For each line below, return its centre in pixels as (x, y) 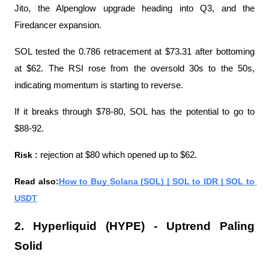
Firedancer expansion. (58, 25)
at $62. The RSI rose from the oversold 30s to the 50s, (134, 68)
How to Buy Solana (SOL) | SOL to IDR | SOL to (157, 181)
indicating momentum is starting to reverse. (99, 85)
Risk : (27, 155)
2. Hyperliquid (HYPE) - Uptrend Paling (134, 226)
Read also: (37, 181)
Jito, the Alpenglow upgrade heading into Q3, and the (134, 8)
